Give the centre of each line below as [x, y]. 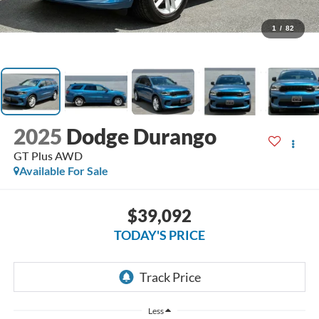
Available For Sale [63, 171]
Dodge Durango [141, 136]
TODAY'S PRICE [159, 235]
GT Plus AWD [48, 156]
